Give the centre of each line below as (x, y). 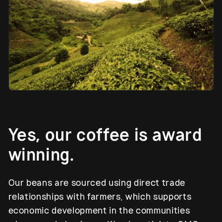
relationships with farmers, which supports (100, 197)
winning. (41, 155)
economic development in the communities (99, 211)
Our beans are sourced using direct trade (97, 183)
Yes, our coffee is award (105, 135)
